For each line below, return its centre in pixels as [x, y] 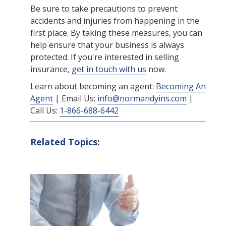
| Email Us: [75, 99]
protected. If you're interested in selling [105, 57]
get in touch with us [109, 69]
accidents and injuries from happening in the [115, 21]
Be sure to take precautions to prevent [104, 9]
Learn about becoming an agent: [93, 87]
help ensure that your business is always [107, 45]
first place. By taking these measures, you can [116, 33]
